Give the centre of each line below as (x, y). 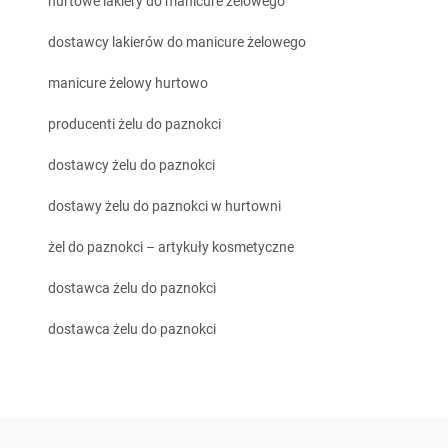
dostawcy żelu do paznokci (131, 165)
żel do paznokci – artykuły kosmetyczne (171, 247)
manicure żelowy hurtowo (128, 83)
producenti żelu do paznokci (134, 124)
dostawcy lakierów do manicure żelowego (177, 42)
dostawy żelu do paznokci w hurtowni (164, 206)
